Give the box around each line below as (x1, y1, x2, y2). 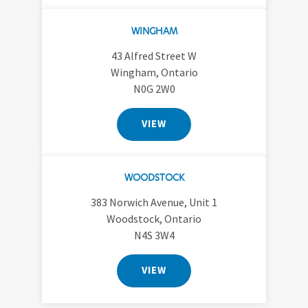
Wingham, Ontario (110, 65, 198, 79)
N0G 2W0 (133, 81, 175, 96)
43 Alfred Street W (111, 48, 197, 63)
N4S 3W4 (133, 228, 175, 243)
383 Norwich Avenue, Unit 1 (91, 195, 217, 210)
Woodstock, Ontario (107, 212, 201, 226)
